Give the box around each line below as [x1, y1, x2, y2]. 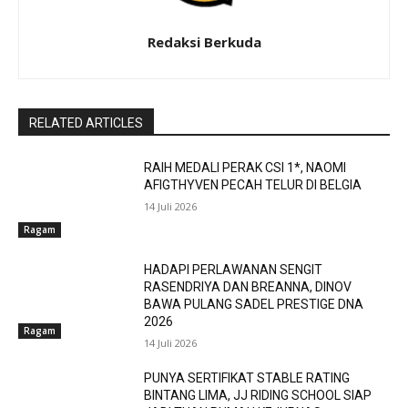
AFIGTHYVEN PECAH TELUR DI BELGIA [144, 178, 362, 193]
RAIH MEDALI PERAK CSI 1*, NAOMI [144, 160, 347, 176]
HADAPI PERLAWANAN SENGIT [144, 261, 323, 277]
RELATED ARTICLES [29, 116, 143, 131]
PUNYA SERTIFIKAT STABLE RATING [144, 370, 351, 385]
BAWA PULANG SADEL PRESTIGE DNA [144, 296, 364, 311]
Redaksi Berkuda [147, 33, 261, 52]
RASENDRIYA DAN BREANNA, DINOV [144, 279, 352, 294]
